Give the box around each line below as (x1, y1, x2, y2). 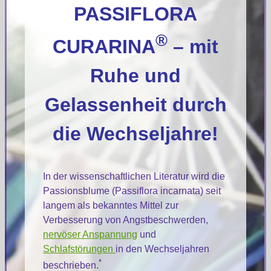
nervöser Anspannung (43, 229, 137, 240)
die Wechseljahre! (53, 122, 218, 145)
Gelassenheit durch (44, 93, 227, 116)
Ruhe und (90, 64, 181, 87)
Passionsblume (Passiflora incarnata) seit (43, 185, 221, 196)
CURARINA (53, 35, 155, 57)
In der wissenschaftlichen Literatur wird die (43, 171, 225, 181)
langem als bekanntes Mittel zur (43, 200, 178, 211)
